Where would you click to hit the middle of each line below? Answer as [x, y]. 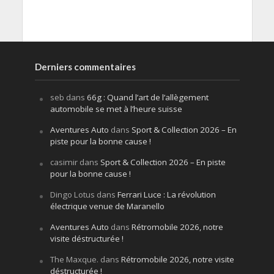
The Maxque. [74, 260]
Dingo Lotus [72, 195]
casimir [64, 162]
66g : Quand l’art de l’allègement [147, 98]
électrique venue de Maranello [107, 206]
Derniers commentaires [85, 67]
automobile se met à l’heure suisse [116, 109]
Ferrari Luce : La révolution [166, 195]
